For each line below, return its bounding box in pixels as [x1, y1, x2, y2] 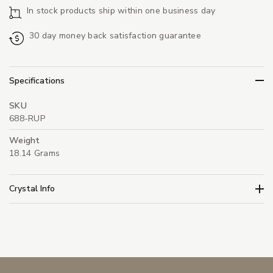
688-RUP [9, 112, 45, 124]
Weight [9, 134, 40, 146]
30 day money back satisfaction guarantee [29, 30, 201, 42]
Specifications [9, 74, 65, 87]
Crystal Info [9, 183, 55, 195]
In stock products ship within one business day [26, 5, 216, 17]
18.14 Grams [9, 147, 60, 159]
